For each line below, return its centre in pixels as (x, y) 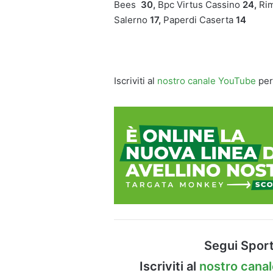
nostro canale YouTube (207, 81)
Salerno (132, 20)
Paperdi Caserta (198, 20)
